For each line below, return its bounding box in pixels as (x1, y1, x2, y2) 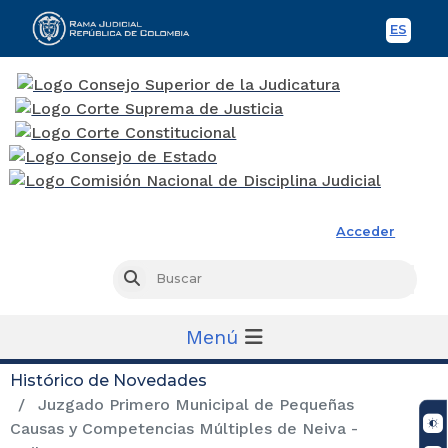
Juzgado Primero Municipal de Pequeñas (33, 394, 354, 414)
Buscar (138, 271, 185, 287)
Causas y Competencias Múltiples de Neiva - (10, 418, 358, 438)
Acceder (336, 223, 396, 239)
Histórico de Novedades (10, 370, 207, 390)
